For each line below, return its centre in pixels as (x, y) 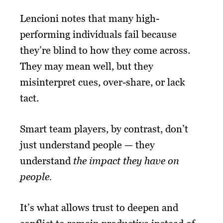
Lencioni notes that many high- (90, 18)
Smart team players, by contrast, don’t (104, 129)
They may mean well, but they (87, 66)
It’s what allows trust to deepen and (99, 207)
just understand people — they (87, 145)
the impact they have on (126, 161)
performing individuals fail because (98, 34)
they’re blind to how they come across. (105, 50)
